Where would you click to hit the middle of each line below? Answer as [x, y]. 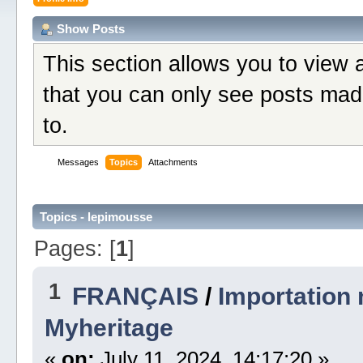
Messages [78, 162]
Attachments [173, 162]
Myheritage [109, 328]
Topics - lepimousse [96, 217]
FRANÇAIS [135, 296]
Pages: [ [75, 248]
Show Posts [90, 28]
